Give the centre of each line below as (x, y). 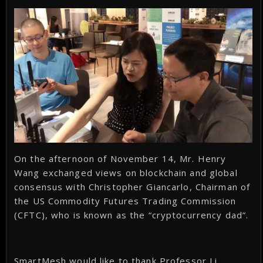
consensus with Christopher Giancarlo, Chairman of (132, 186)
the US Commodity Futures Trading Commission (125, 200)
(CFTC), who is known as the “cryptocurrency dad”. (131, 215)
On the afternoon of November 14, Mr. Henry (120, 158)
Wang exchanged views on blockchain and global (126, 172)
